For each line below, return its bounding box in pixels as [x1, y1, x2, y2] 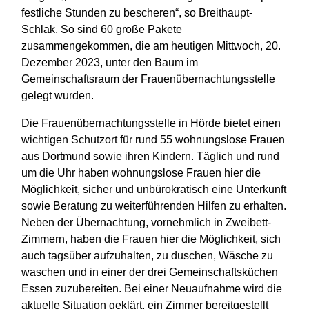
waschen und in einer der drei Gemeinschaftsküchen [21, 266, 278, 279]
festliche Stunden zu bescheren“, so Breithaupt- [21, 7, 252, 19]
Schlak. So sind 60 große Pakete [21, 23, 182, 36]
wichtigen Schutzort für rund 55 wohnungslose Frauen [21, 134, 285, 146]
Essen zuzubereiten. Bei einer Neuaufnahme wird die [21, 283, 282, 295]
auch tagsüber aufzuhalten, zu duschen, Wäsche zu [21, 250, 273, 262]
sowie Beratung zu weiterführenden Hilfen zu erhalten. [21, 200, 286, 212]
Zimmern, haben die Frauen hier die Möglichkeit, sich [21, 233, 281, 246]
